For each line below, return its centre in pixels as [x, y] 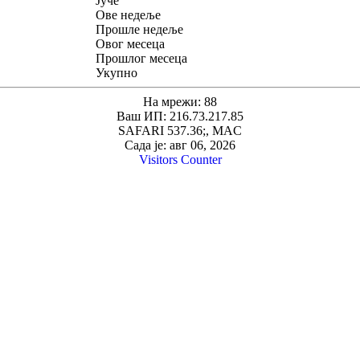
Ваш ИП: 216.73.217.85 [180, 117]
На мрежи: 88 [180, 102]
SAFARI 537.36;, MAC [180, 131]
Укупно [117, 73]
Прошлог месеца [141, 59]
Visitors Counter [180, 160]
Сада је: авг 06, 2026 [180, 145]
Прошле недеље [139, 30]
